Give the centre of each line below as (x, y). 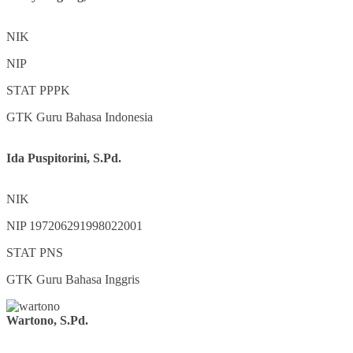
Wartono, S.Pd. (47, 321)
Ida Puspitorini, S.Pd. (64, 158)
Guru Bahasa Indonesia (95, 117)
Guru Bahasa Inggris (88, 280)
